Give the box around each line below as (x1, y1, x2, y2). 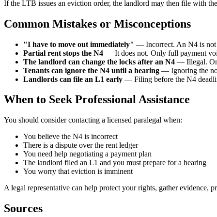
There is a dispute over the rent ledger (23, 141, 138, 150)
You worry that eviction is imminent (23, 167, 133, 176)
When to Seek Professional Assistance (4, 93, 190, 106)
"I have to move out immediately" (23, 40, 134, 48)
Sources (4, 202, 43, 215)
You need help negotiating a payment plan (23, 150, 152, 158)
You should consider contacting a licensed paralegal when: (4, 116, 182, 124)
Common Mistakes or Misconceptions (4, 17, 191, 30)
